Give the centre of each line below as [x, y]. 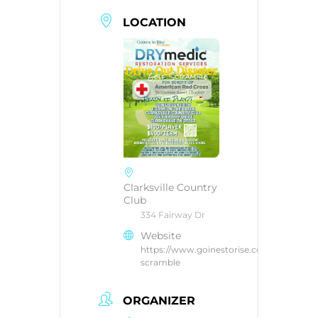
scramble [160, 263]
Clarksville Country [170, 188]
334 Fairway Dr [173, 215]
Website [161, 236]
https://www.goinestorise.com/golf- [217, 250]
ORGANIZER [159, 301]
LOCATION [154, 22]
